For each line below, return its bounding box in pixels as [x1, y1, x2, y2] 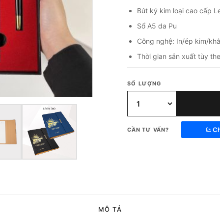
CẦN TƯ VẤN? [127, 126, 169, 133]
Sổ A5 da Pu [137, 22, 177, 30]
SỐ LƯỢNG [127, 80, 162, 87]
